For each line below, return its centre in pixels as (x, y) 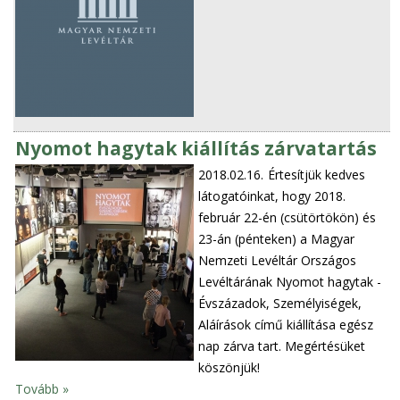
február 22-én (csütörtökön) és (287, 218)
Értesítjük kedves (317, 175)
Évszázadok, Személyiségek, (280, 304)
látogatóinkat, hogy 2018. (272, 196)
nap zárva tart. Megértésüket (282, 346)
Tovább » (42, 389)
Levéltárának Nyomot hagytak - (290, 282)
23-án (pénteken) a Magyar (277, 239)
